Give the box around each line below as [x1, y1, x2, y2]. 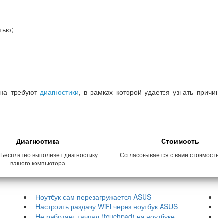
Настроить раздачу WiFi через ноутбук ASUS [36, 201, 178, 211]
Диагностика [16, 136, 60, 145]
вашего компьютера [10, 159, 66, 167]
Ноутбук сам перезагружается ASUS [36, 192, 151, 201]
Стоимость [161, 136, 200, 145]
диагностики [39, 87, 79, 97]
